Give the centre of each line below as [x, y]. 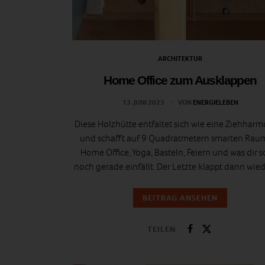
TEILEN [161, 229]
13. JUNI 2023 [144, 103]
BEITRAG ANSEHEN [180, 198]
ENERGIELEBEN [215, 103]
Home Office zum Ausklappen [180, 80]
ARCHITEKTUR [180, 59]
